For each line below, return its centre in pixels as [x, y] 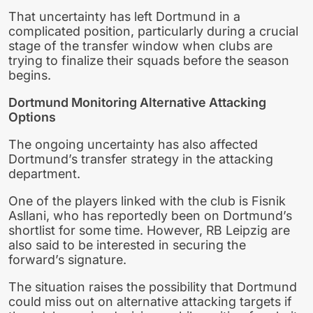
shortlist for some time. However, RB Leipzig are [149, 230]
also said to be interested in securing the [127, 245]
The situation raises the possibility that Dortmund [153, 286]
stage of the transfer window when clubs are [140, 46]
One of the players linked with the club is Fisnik [147, 201]
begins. [30, 75]
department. [44, 174]
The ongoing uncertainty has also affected [133, 145]
